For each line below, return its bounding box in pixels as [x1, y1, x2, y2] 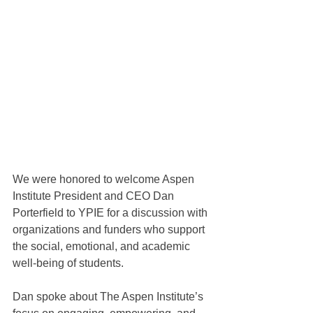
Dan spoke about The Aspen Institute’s [13, 291, 206, 303]
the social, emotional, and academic [13, 240, 193, 253]
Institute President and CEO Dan [13, 190, 177, 203]
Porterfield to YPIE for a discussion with [13, 207, 210, 219]
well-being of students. [13, 257, 124, 270]
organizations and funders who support [13, 224, 208, 236]
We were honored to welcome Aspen [13, 173, 197, 186]
